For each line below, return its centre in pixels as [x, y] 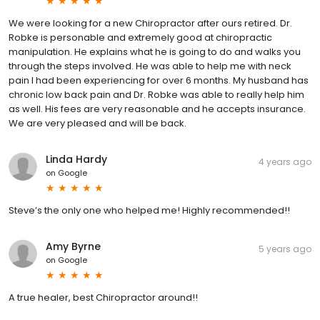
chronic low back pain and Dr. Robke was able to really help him [156, 94]
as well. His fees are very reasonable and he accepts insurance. [157, 109]
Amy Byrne [73, 246]
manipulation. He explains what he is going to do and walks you [155, 51]
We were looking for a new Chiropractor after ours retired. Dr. [150, 23]
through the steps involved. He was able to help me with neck [150, 66]
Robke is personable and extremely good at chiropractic [140, 37]
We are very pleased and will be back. [97, 123]
